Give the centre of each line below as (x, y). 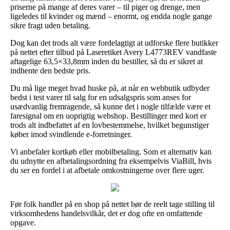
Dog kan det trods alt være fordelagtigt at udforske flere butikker (114, 43)
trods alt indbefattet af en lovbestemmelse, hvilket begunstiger (110, 125)
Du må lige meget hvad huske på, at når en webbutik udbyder (110, 88)
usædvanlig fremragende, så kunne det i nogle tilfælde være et (110, 106)
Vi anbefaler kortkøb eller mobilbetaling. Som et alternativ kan (111, 151)
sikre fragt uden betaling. (50, 25)
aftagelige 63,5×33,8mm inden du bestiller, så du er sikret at (107, 61)
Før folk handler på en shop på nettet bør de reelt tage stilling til (112, 204)
